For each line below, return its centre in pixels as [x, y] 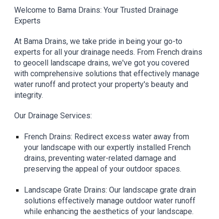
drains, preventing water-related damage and [100, 158]
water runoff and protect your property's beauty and [101, 84]
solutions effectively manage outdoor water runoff [110, 201]
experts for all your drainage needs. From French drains [109, 52]
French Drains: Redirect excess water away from [107, 137]
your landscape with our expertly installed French [108, 147]
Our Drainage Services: [53, 116]
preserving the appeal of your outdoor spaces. [103, 169]
